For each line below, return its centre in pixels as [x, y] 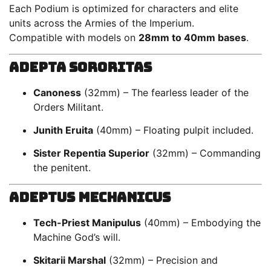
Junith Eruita [63, 130]
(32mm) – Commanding [205, 153]
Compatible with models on [74, 38]
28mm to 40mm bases [192, 38]
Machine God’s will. [77, 237]
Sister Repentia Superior [91, 153]
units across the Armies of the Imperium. [102, 23]
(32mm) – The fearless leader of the [165, 92]
